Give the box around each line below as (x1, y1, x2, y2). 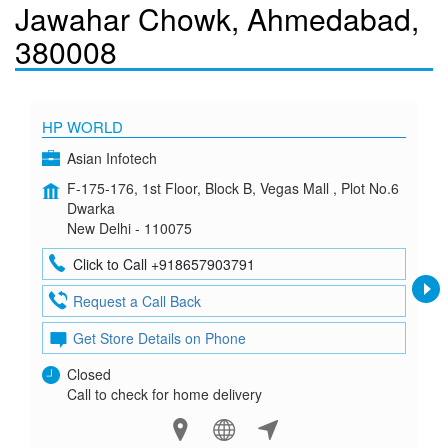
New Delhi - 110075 (67, 218, 192, 238)
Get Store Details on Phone (73, 328, 246, 348)
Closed (67, 364, 111, 384)
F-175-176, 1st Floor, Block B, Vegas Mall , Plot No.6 (67, 178, 399, 198)
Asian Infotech (67, 148, 157, 168)
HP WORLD (42, 116, 123, 137)
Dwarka (67, 198, 115, 218)
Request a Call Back (73, 291, 201, 311)
